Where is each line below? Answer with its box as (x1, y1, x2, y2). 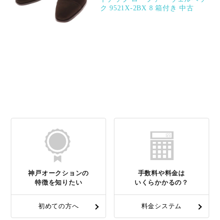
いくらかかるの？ (134, 179, 189, 187)
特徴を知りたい (35, 179, 82, 187)
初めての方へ (38, 202, 79, 210)
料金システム (141, 202, 182, 210)
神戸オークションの (28, 169, 89, 177)
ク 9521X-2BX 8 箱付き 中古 (100, 4, 194, 12)
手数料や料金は (137, 169, 185, 177)
